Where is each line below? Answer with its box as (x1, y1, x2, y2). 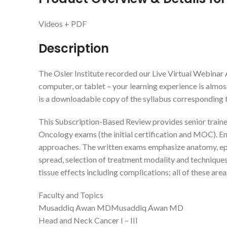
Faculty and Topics (39, 190, 103, 200)
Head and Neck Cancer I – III (39, 215, 138, 225)
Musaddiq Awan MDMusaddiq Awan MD (39, 202, 183, 212)
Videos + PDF (39, 18, 87, 28)
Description (39, 40, 109, 57)
